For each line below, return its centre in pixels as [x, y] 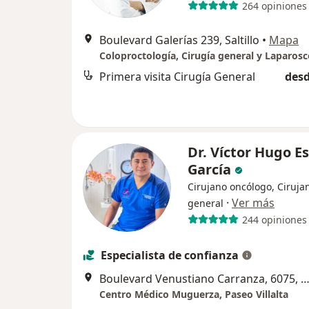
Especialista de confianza [170, 256]
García [211, 170]
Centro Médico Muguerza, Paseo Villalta [194, 295]
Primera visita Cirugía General [177, 77]
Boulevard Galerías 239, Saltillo [179, 40]
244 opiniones [274, 219]
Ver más [253, 203]
